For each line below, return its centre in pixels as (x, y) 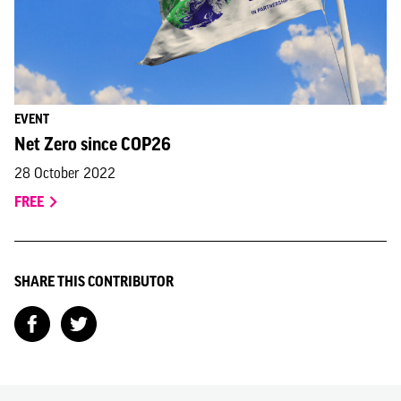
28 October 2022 (65, 172)
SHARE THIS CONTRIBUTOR (94, 281)
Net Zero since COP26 (93, 144)
